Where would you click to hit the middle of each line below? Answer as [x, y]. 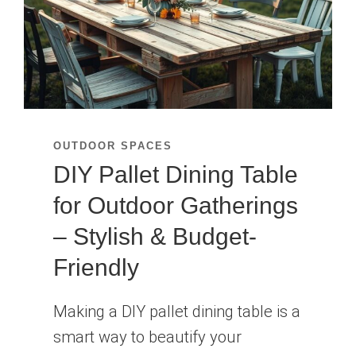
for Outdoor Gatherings [176, 206]
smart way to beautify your [148, 337]
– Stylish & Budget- [155, 237]
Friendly [97, 268]
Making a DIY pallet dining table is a [177, 312]
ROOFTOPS [167, 20]
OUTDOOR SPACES [113, 145]
